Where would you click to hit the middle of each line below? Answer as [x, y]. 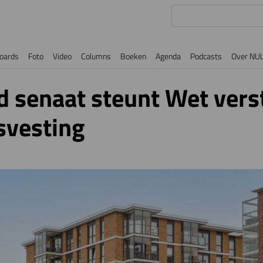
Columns [96, 56]
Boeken [133, 56]
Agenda [168, 56]
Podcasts [206, 56]
